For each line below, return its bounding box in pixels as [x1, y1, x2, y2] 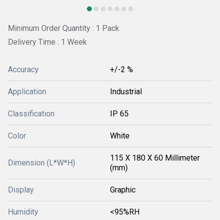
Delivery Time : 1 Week [8, 37, 87, 47]
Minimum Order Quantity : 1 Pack [8, 24, 119, 33]
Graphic [110, 185, 136, 194]
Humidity [8, 207, 38, 217]
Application [8, 86, 46, 96]
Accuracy [8, 64, 39, 74]
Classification [8, 109, 55, 118]
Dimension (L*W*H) [8, 158, 75, 167]
